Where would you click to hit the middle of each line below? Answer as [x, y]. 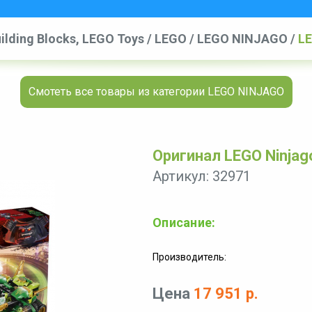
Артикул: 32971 [202, 176]
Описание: [184, 223]
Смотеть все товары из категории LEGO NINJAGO [156, 92]
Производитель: [189, 257]
